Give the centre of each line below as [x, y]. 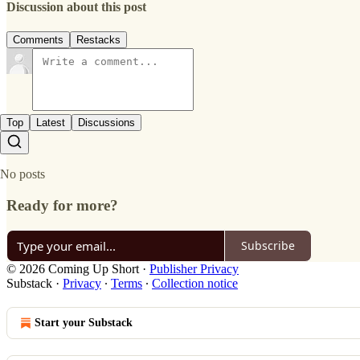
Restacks [98, 40]
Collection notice [195, 283]
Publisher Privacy [194, 268]
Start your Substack [84, 322]
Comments [38, 40]
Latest [51, 123]
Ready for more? [62, 205]
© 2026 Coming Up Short [73, 268]
